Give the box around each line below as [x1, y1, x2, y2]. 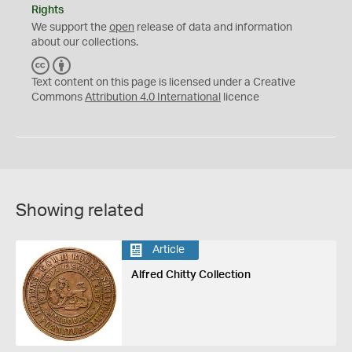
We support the [31, 21, 109, 33]
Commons [31, 91, 85, 103]
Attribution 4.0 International [85, 91, 221, 103]
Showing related [16, 201, 144, 219]
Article [152, 244, 185, 255]
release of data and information [134, 21, 292, 33]
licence [221, 91, 259, 103]
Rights [31, 4, 64, 16]
